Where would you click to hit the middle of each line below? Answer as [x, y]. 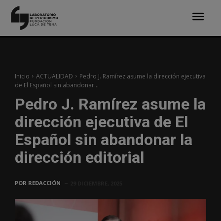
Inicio [22, 76]
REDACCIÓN [44, 183]
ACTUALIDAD [55, 76]
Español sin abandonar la [104, 139]
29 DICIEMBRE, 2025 [96, 183]
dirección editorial [79, 157]
